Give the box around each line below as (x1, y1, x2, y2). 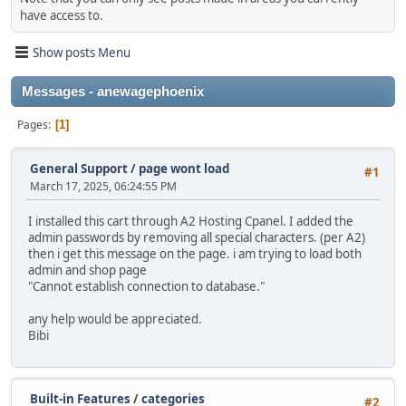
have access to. (20, 7, 103, 24)
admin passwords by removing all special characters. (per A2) (28, 228, 365, 246)
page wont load (139, 160, 229, 178)
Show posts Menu (33, 43, 130, 61)
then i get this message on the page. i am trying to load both (28, 245, 362, 262)
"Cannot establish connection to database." (28, 277, 265, 295)
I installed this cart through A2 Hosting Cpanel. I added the (28, 212, 353, 229)
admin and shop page (28, 261, 147, 278)
